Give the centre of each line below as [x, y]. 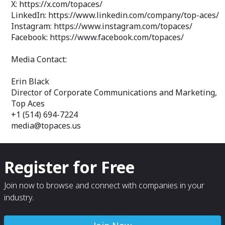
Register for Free [69, 167]
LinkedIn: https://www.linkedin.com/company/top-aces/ [115, 15]
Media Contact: [39, 59]
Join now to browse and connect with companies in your [104, 185]
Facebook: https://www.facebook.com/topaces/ [97, 37]
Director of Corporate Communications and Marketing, [114, 92]
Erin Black [30, 81]
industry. [19, 197]
